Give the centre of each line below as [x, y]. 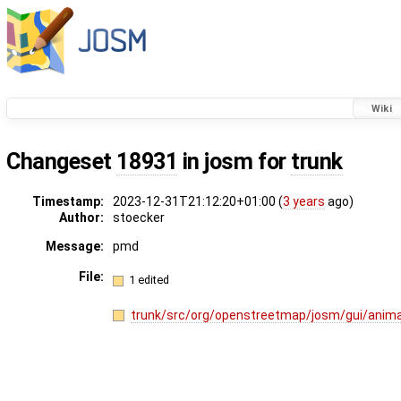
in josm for [235, 162]
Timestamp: [68, 202]
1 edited [149, 279]
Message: [74, 247]
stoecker [139, 218]
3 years [304, 202]
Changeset [62, 162]
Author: [81, 218]
